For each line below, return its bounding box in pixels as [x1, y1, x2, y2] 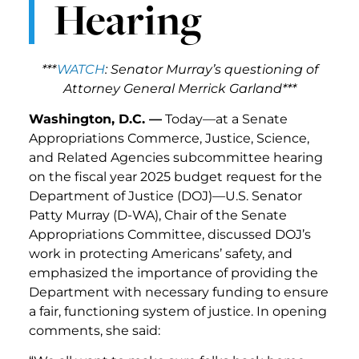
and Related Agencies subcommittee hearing [29, 149, 323, 165]
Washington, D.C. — [29, 111, 162, 127]
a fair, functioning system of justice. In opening [29, 303, 327, 319]
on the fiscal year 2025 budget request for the [29, 168, 322, 184]
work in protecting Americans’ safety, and [29, 245, 292, 261]
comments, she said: [29, 322, 160, 338]
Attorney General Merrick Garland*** [63, 80, 296, 96]
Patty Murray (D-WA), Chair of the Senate [29, 207, 287, 223]
